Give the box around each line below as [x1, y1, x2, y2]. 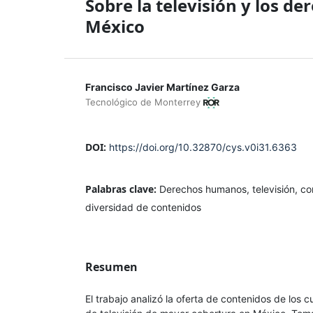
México [85, 14, 145, 38]
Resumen [85, 259, 138, 275]
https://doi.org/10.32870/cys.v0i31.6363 [109, 140, 297, 153]
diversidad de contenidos [85, 201, 201, 213]
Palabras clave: [85, 182, 159, 196]
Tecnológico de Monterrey [85, 96, 203, 108]
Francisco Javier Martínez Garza [85, 80, 240, 93]
